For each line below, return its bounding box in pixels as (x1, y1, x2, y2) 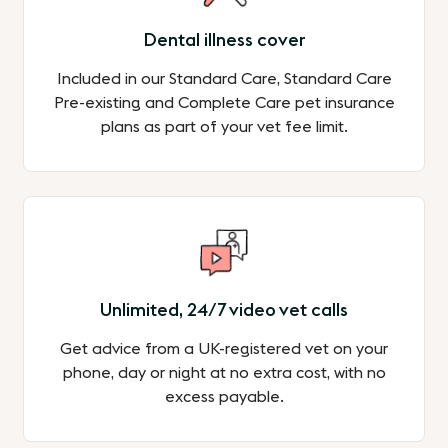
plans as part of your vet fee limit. (100, 119, 348, 136)
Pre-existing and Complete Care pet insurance (53, 95, 395, 112)
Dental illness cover (142, 31, 306, 50)
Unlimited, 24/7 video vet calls (100, 301, 348, 320)
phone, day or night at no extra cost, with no (62, 365, 386, 382)
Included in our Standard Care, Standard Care (56, 71, 392, 88)
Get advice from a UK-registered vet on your (60, 341, 388, 358)
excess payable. (164, 389, 284, 406)
